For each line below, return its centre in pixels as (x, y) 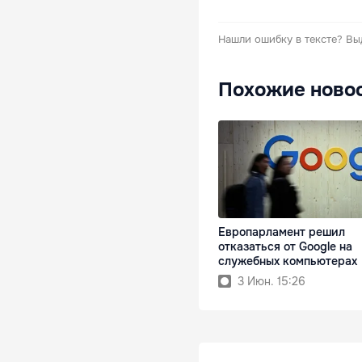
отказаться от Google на (285, 246)
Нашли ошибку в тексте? (280, 39)
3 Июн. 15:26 (271, 281)
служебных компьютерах (288, 261)
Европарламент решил (282, 232)
